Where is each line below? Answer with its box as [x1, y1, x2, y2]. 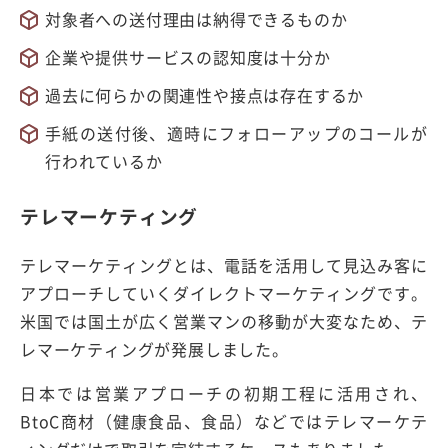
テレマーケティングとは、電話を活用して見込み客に [20, 252, 428, 277]
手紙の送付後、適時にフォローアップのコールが [45, 121, 428, 146]
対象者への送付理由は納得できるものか [45, 7, 348, 32]
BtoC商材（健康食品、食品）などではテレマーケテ [20, 408, 428, 433]
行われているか [45, 149, 163, 174]
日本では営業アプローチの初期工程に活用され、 [20, 380, 428, 405]
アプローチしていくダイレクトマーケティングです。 [20, 280, 428, 305]
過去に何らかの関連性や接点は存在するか [45, 83, 365, 108]
